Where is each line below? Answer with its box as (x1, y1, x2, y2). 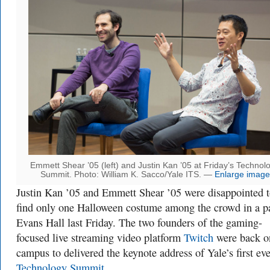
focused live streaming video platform (16, 230, 184, 245)
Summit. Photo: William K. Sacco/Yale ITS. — (40, 170, 215, 180)
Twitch (184, 230, 213, 245)
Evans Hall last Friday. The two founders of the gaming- (16, 215, 262, 230)
